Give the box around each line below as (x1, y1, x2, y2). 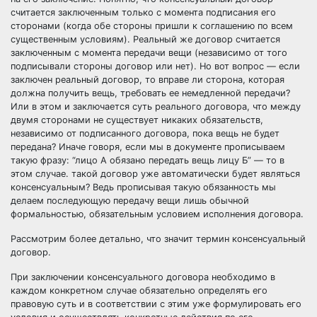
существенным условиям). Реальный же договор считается (11, 34, 280, 45)
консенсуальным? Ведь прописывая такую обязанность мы (11, 182, 276, 192)
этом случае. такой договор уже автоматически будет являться (11, 168, 300, 179)
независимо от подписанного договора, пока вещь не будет (11, 128, 279, 139)
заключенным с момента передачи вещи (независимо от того (11, 47, 287, 58)
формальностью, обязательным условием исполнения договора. (11, 209, 304, 219)
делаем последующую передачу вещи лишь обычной (11, 195, 249, 206)
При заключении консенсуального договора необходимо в (11, 272, 275, 282)
